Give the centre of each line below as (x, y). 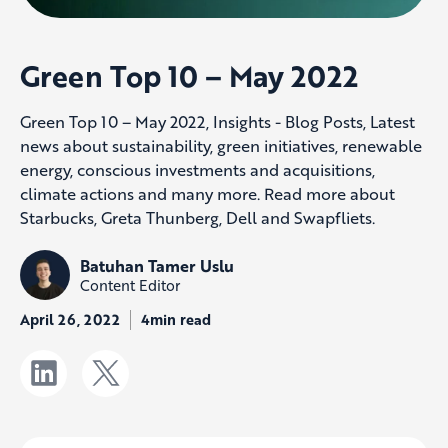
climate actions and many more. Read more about (207, 193)
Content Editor (130, 285)
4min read (176, 319)
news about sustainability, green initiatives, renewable (221, 145)
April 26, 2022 (70, 319)
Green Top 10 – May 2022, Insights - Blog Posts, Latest (217, 121)
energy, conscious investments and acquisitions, (197, 169)
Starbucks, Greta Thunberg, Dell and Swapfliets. (197, 217)
